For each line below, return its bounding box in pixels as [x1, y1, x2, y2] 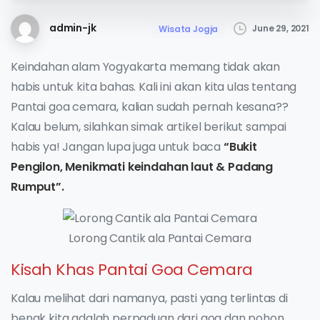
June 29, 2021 [252, 22, 309, 35]
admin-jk [49, 21, 96, 36]
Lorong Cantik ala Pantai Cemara [69, 230, 251, 247]
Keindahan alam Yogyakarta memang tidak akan [11, 58, 281, 75]
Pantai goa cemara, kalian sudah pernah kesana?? [11, 98, 289, 115]
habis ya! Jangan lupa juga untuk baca [11, 138, 224, 155]
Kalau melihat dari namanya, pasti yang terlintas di [11, 290, 288, 307]
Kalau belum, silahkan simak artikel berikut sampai [11, 118, 286, 135]
